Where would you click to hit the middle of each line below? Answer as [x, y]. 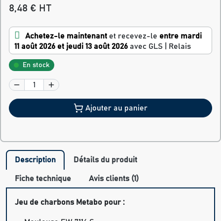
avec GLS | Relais [160, 47]
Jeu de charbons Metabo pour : [70, 203]
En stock [36, 65]
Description [35, 160]
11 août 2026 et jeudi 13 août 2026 [71, 47]
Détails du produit [105, 160]
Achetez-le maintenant [66, 36]
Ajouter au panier [116, 108]
